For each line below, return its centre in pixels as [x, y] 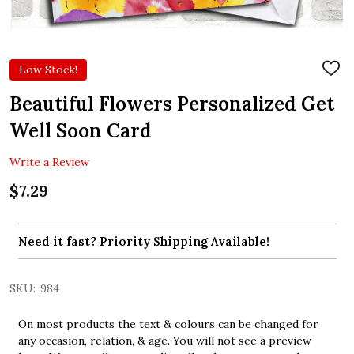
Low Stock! [48, 69]
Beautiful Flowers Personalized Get [172, 104]
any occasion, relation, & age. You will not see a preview [164, 341]
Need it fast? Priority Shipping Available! [143, 242]
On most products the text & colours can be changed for [168, 324]
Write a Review [49, 162]
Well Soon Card [81, 130]
